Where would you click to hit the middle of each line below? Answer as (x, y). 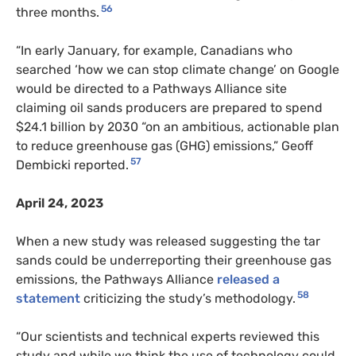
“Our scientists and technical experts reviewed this (168, 336)
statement (50, 298)
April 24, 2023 (60, 203)
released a (248, 279)
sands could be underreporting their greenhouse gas (174, 260)
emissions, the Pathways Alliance (116, 279)
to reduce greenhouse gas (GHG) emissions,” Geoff (164, 145)
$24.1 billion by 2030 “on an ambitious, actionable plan (178, 126)
